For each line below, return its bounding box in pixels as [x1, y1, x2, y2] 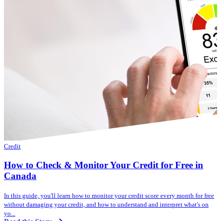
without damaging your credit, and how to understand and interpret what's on [4, 200, 209, 208]
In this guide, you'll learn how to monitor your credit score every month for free [4, 191, 214, 199]
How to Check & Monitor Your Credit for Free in [4, 159, 203, 170]
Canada [4, 170, 37, 181]
